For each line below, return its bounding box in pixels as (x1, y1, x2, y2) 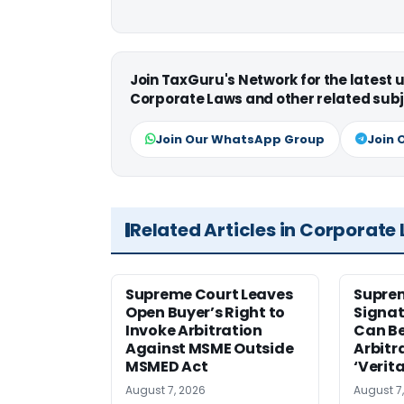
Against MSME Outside (125, 337, 294, 359)
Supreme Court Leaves (125, 283, 293, 305)
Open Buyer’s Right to (125, 301, 285, 323)
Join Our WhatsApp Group (155, 130, 325, 148)
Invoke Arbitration (125, 319, 262, 341)
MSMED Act (125, 355, 208, 377)
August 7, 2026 (125, 381, 206, 398)
